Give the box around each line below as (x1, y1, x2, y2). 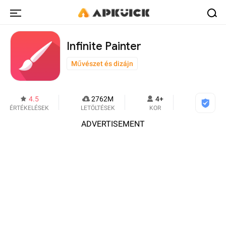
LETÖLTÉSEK (80, 104, 115, 111)
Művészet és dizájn (71, 59, 133, 68)
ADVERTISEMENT (81, 119, 145, 129)
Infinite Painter (67, 39, 141, 53)
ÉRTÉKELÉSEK (10, 104, 49, 111)
